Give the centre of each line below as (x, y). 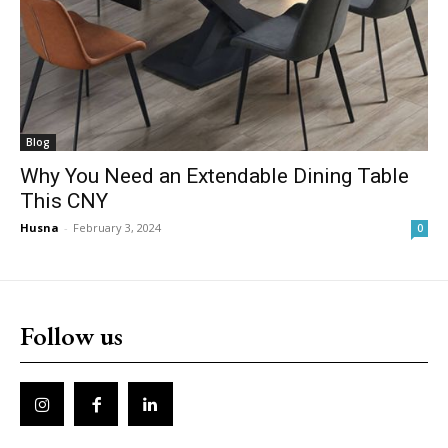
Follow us (71, 336)
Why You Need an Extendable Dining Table (214, 176)
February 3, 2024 (117, 227)
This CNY (64, 201)
